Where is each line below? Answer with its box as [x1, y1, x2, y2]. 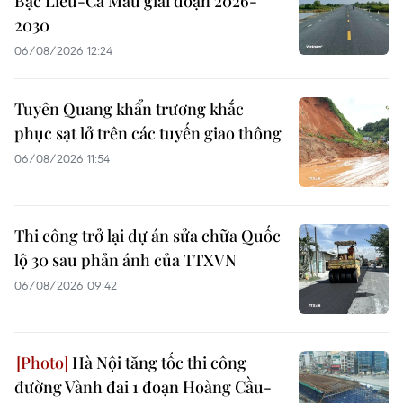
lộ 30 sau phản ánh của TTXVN [14, 249, 237, 272]
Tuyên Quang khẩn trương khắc [14, 98, 244, 121]
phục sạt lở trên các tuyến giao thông [14, 122, 282, 145]
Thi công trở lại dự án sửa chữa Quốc [14, 225, 281, 247]
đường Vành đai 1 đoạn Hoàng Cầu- [14, 376, 272, 399]
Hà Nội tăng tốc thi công [68, 352, 246, 374]
